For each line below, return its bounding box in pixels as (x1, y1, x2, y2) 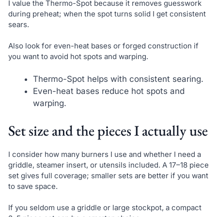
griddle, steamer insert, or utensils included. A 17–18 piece (8, 160, 209, 170)
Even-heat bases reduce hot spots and (32, 86, 185, 96)
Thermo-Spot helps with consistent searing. (32, 74, 203, 84)
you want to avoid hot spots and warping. (8, 52, 148, 62)
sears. (8, 19, 29, 29)
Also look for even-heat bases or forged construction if (8, 41, 199, 51)
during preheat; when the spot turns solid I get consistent (8, 9, 206, 18)
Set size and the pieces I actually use (8, 121, 208, 140)
